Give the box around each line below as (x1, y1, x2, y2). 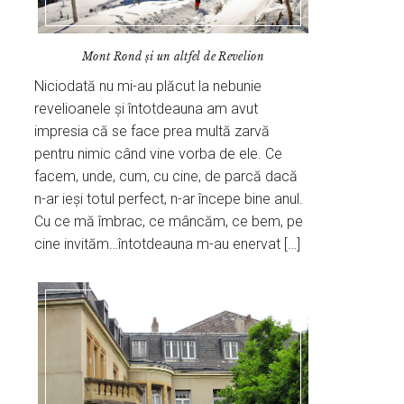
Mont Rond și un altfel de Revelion (82, 49, 265, 63)
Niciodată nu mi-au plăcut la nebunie (34, 77, 262, 95)
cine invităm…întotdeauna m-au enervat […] (34, 234, 301, 252)
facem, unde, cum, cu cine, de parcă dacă (34, 167, 298, 185)
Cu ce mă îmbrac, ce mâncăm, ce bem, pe (34, 212, 304, 230)
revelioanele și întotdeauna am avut (34, 99, 259, 117)
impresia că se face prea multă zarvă (34, 122, 271, 140)
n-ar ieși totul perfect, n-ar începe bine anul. (34, 189, 304, 207)
